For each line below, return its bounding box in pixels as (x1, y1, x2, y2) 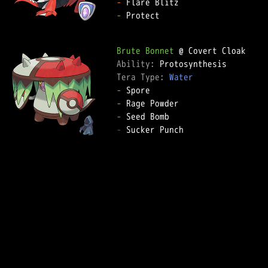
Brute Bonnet (117, 44, 174, 57)
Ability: (117, 57, 160, 70)
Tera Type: (117, 71, 169, 83)
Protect (121, 9, 160, 22)
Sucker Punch (121, 123, 184, 136)
